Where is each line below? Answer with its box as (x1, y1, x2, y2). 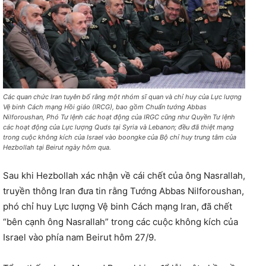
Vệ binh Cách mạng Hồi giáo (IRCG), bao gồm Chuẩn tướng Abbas (3, 102, 207, 111)
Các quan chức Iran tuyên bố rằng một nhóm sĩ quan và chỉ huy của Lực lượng (3, 92, 242, 101)
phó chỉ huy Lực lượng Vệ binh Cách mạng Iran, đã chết (3, 200, 232, 212)
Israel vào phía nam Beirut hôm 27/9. (3, 231, 156, 243)
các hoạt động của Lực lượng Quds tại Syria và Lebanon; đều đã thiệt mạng (3, 122, 234, 131)
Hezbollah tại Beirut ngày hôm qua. (3, 142, 111, 151)
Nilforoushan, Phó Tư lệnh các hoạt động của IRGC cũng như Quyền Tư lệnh (3, 112, 235, 121)
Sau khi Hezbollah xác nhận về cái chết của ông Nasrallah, (3, 169, 245, 181)
